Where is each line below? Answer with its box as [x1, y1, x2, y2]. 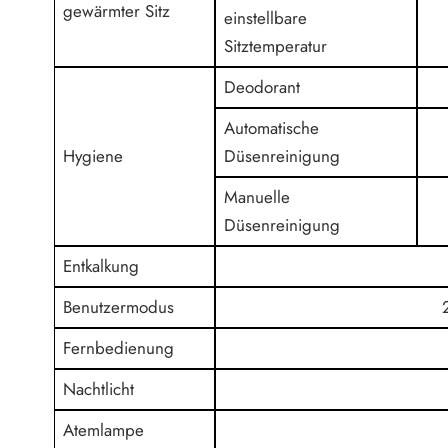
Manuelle [224, 185, 291, 209]
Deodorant [224, 75, 301, 99]
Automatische [224, 116, 320, 140]
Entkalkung [63, 254, 140, 278]
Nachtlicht [63, 377, 135, 401]
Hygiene [63, 144, 124, 168]
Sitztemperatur [224, 34, 328, 58]
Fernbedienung [63, 336, 175, 360]
